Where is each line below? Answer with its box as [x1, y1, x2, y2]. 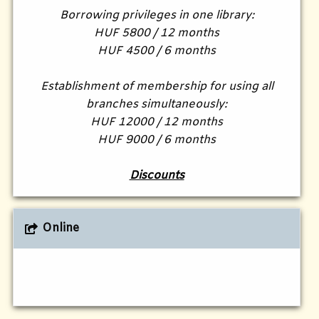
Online [41, 221, 79, 236]
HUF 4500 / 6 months [98, 43, 216, 59]
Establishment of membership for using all [40, 79, 273, 95]
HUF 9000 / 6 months [98, 132, 216, 148]
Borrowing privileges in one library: [59, 8, 254, 23]
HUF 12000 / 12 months [90, 115, 223, 130]
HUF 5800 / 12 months [94, 26, 219, 41]
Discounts [129, 168, 184, 184]
